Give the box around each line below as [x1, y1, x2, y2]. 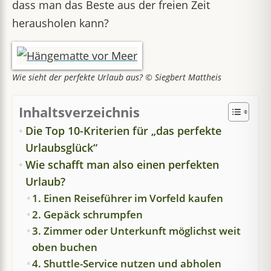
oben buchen [32, 240, 97, 254]
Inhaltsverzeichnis [19, 103, 140, 121]
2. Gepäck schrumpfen [32, 207, 143, 221]
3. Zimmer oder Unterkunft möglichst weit [32, 224, 241, 238]
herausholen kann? [12, 16, 109, 30]
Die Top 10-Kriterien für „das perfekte [25, 123, 221, 138]
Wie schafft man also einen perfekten [25, 157, 219, 172]
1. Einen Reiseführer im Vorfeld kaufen [32, 191, 223, 205]
